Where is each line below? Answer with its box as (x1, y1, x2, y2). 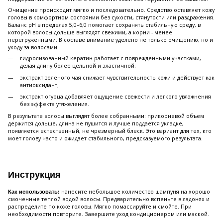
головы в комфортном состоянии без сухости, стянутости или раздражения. (8, 14, 215, 21)
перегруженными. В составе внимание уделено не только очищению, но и (8, 36, 213, 44)
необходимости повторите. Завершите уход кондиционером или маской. (8, 210, 209, 218)
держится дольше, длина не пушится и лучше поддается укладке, (8, 119, 184, 127)
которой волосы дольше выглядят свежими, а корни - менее (8, 29, 172, 36)
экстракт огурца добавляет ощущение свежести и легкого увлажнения (20, 93, 211, 101)
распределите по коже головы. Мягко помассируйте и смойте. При (8, 203, 192, 210)
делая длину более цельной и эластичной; (20, 62, 136, 70)
